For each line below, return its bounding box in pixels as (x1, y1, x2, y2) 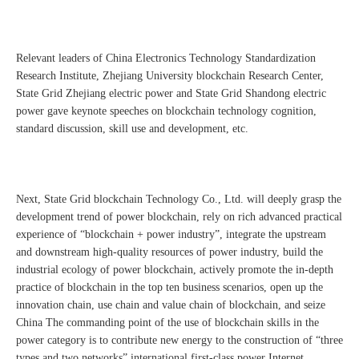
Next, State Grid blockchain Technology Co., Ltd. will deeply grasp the (16, 193, 341, 206)
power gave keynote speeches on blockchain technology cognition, (16, 105, 317, 118)
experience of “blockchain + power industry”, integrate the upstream (16, 228, 326, 241)
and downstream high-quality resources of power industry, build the (16, 246, 323, 259)
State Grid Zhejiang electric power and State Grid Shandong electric (16, 87, 326, 100)
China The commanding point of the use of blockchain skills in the (16, 317, 319, 329)
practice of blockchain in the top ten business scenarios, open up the (16, 281, 323, 294)
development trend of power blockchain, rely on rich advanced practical (16, 211, 342, 224)
